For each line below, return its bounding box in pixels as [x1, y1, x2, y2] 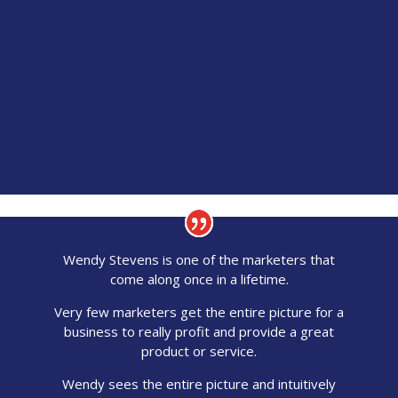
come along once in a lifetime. [109, 270, 289, 289]
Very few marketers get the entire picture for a [54, 303, 345, 322]
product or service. [141, 342, 258, 361]
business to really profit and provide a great [64, 322, 335, 341]
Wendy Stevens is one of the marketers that [63, 251, 336, 269]
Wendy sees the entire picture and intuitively [62, 375, 337, 394]
